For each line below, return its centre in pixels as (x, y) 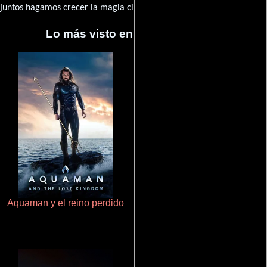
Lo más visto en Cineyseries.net (133, 34)
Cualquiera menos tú (202, 203)
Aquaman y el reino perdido (65, 203)
